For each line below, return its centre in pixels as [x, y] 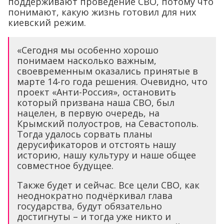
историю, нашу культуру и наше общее [106, 155]
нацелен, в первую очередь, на [88, 113]
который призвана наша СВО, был [96, 102]
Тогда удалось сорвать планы [85, 134]
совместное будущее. [65, 165]
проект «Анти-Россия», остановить [96, 92]
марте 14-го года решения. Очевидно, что [112, 81]
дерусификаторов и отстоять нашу [96, 144]
